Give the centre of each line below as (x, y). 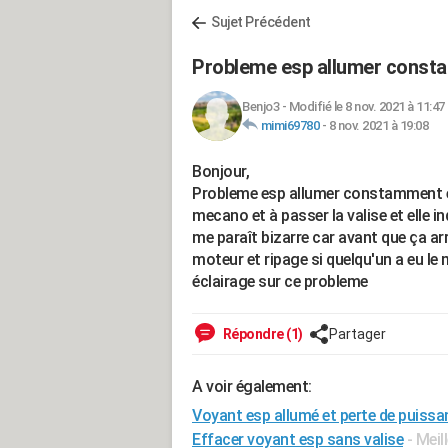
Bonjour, (220, 171)
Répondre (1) (261, 334)
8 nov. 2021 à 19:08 (378, 125)
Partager (357, 334)
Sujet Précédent (261, 22)
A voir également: (252, 386)
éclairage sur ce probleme (280, 281)
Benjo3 (260, 106)
